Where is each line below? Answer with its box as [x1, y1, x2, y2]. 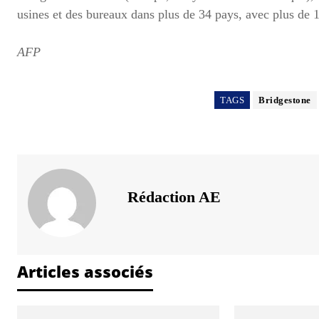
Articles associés [17, 260, 153, 282]
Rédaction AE [127, 187, 221, 206]
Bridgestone [258, 94, 311, 105]
